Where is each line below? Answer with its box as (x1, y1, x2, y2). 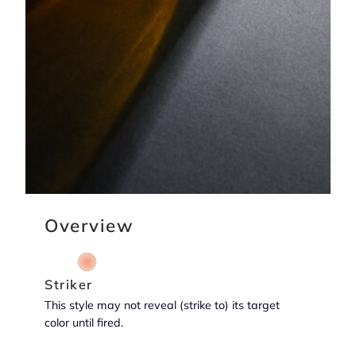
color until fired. (44, 315, 123, 331)
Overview (44, 213, 133, 237)
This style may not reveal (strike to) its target (44, 298, 280, 313)
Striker (44, 277, 93, 293)
